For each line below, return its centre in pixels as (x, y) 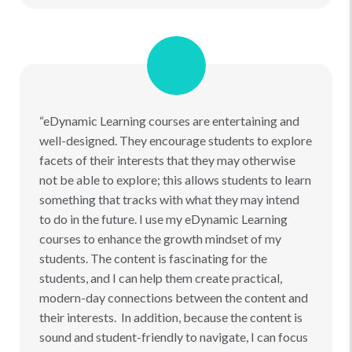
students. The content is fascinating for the (153, 258)
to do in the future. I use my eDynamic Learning (163, 218)
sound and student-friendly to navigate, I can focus (174, 336)
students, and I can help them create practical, (161, 277)
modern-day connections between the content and (174, 297)
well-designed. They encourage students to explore (176, 140)
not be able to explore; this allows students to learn (175, 179)
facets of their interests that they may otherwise (167, 159)
